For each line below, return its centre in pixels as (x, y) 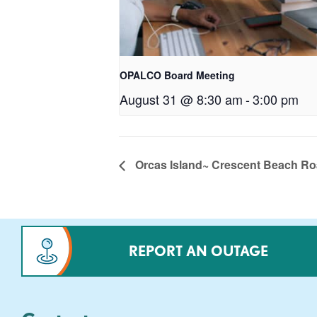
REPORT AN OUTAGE (199, 250)
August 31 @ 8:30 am (181, 99)
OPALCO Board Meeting (177, 75)
